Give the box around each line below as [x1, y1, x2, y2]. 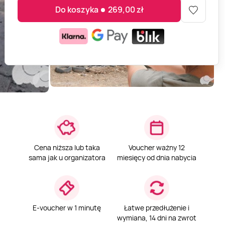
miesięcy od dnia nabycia [117, 153, 196, 163]
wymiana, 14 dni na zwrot [117, 213, 196, 223]
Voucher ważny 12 [128, 143, 185, 153]
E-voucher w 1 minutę [33, 203, 101, 213]
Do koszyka [55, 4, 98, 16]
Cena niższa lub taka [34, 143, 100, 153]
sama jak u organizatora [28, 153, 105, 163]
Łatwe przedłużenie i [124, 203, 189, 213]
